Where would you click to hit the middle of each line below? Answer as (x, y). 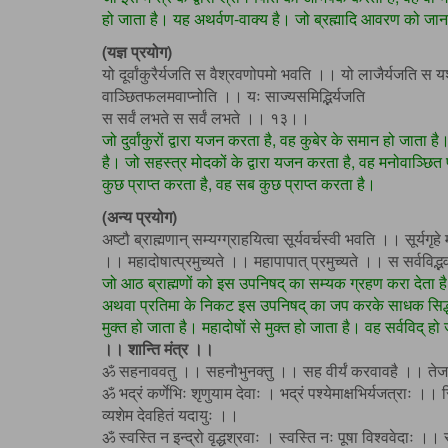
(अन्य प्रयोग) (139, 217)
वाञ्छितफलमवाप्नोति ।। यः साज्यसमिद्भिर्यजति (233, 96)
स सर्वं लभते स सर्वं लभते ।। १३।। (206, 118)
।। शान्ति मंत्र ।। (158, 349)
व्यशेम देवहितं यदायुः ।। (170, 415)
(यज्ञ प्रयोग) (137, 52)
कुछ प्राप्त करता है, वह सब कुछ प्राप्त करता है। (239, 184)
